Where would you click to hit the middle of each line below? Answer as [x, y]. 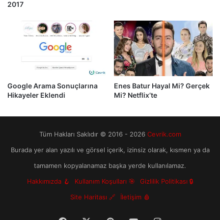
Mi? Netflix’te [136, 95]
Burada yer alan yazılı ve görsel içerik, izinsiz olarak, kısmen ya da [110, 150]
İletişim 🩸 [135, 197]
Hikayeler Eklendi [36, 95]
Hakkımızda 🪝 [48, 181]
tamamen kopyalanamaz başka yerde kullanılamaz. [110, 166]
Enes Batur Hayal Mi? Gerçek [162, 86]
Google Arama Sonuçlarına [53, 86]
